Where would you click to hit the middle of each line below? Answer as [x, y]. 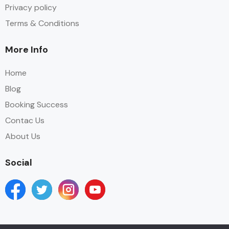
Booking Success [37, 104]
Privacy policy [31, 7]
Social [19, 162]
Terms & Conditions [42, 23]
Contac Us [25, 120]
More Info [27, 49]
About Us [23, 136]
